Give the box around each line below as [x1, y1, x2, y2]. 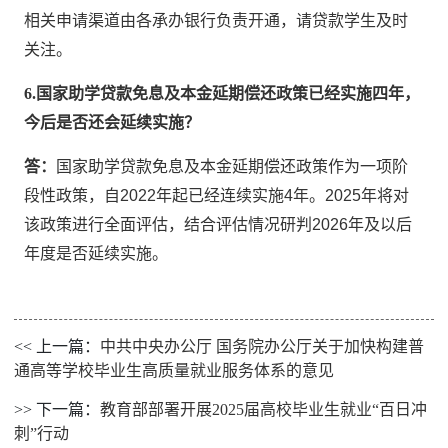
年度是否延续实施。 [24, 245, 169, 262]
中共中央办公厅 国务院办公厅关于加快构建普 [100, 338, 425, 355]
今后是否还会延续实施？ [24, 114, 201, 131]
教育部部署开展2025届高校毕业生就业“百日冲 [100, 401, 428, 418]
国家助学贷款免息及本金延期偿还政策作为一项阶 [56, 158, 409, 175]
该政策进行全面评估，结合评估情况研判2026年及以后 [24, 216, 413, 233]
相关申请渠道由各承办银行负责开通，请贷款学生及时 [24, 12, 409, 29]
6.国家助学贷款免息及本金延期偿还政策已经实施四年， [24, 85, 421, 102]
